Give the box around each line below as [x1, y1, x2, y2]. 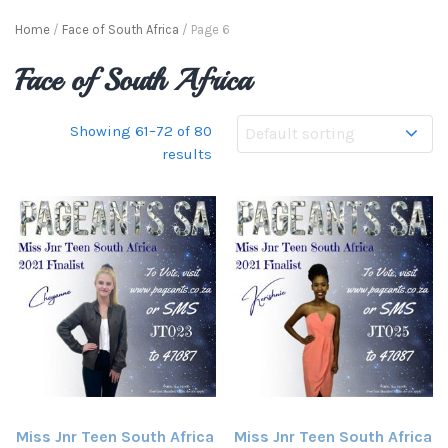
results [162, 145, 212, 164]
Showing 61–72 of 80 [70, 122, 212, 141]
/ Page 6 [179, 22, 230, 37]
